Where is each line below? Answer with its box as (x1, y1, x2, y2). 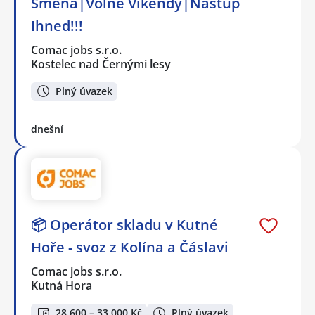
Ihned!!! (31, 15, 83, 35)
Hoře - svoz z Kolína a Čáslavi (31, 238, 229, 257)
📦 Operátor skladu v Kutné (31, 215, 218, 235)
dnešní (31, 122, 63, 136)
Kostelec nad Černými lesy (31, 56, 171, 72)
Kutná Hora (31, 278, 92, 294)
